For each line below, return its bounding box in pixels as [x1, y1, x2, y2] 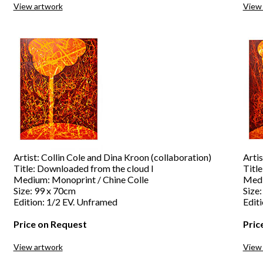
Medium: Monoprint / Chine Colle [13, 174, 149, 185]
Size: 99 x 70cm [13, 185, 76, 196]
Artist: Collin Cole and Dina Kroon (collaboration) [13, 151, 211, 163]
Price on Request [13, 218, 87, 230]
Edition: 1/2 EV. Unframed [13, 196, 117, 207]
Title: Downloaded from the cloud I [13, 163, 154, 174]
